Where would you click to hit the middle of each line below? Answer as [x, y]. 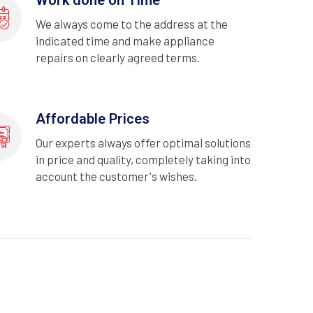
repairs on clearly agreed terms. [118, 57]
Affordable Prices [93, 118]
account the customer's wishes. [116, 176]
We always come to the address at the [132, 23]
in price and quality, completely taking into [143, 159]
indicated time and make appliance [125, 40]
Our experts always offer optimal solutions [143, 142]
